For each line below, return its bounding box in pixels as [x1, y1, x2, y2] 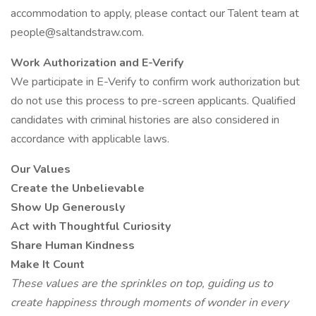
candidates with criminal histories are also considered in [11, 112, 279, 128]
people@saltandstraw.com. [11, 25, 144, 40]
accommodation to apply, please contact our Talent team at [11, 6, 299, 21]
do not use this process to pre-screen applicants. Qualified [11, 93, 296, 109]
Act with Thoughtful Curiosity [11, 219, 171, 234]
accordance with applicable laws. [11, 131, 169, 147]
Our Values [11, 162, 71, 177]
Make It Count [11, 257, 85, 272]
